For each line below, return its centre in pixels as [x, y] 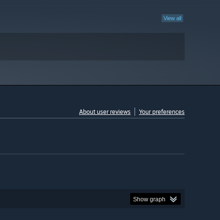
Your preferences [162, 112]
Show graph [149, 199]
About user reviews [105, 112]
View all [172, 18]
